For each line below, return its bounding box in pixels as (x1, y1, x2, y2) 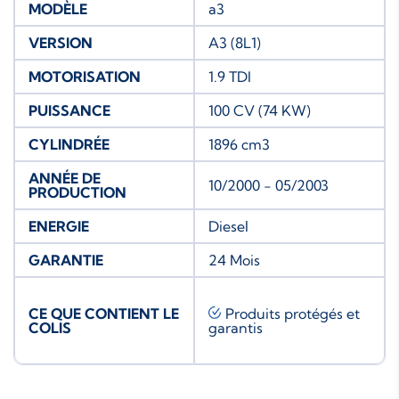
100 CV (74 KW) (208, 101, 311, 119)
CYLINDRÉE (28, 134, 110, 153)
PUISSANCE (28, 101, 110, 119)
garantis (208, 318, 263, 337)
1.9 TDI (208, 67, 251, 85)
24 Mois (208, 250, 260, 269)
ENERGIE (28, 216, 89, 235)
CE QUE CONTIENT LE (28, 304, 179, 322)
